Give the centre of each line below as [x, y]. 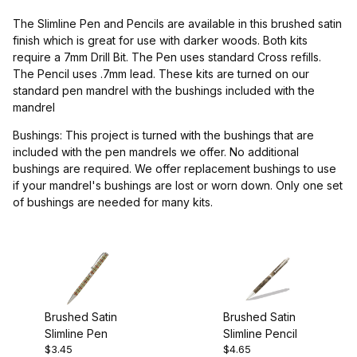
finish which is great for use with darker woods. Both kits [160, 40]
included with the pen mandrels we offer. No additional [156, 151]
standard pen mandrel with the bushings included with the [164, 90]
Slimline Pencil [260, 334]
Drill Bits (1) [70, 213]
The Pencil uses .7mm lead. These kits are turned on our [161, 73]
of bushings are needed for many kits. [113, 202]
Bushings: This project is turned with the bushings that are [163, 135]
